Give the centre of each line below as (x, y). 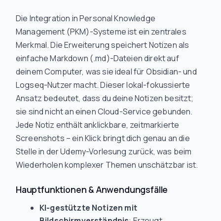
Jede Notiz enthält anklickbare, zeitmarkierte (98, 125)
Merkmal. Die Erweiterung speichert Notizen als (103, 45)
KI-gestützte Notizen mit (88, 208)
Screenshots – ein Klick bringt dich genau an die (103, 138)
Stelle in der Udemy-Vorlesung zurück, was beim (104, 151)
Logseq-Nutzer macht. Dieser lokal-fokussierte (103, 85)
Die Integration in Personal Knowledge (86, 18)
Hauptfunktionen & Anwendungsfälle (92, 189)
